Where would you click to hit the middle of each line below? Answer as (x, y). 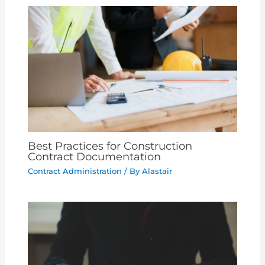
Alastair (157, 172)
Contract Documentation (95, 157)
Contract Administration (75, 172)
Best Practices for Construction (110, 146)
